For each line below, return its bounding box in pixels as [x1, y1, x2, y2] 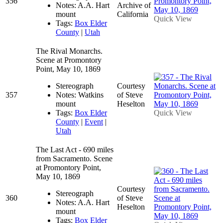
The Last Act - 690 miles [36, 145, 113, 154]
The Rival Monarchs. [36, 46, 103, 55]
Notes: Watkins [56, 90, 104, 99]
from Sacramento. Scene [36, 154, 112, 163]
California [117, 9, 148, 18]
